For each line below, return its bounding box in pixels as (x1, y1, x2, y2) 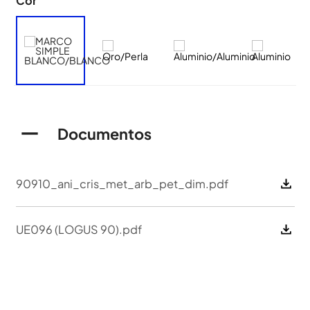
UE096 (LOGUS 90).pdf (15, 221, 142, 237)
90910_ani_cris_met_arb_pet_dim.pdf (15, 176, 228, 191)
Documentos (57, 123, 152, 143)
